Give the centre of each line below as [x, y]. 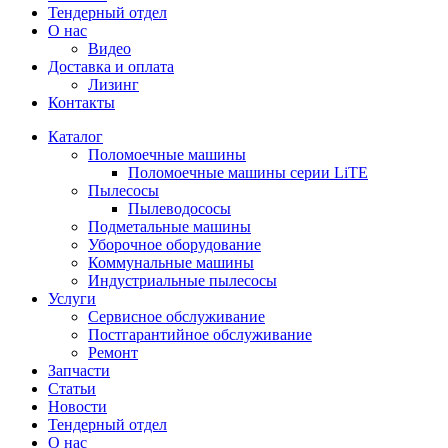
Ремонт [113, 352]
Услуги [72, 298]
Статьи [72, 388]
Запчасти [79, 370]
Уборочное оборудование [174, 244]
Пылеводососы [179, 208]
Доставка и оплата [111, 66]
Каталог [75, 136]
